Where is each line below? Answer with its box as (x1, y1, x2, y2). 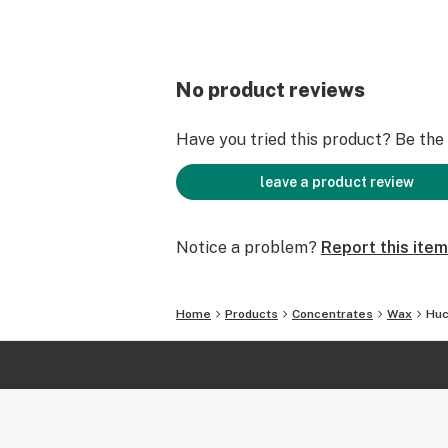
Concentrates (292, 307, 373, 321)
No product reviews (176, 78, 365, 102)
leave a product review (260, 174, 414, 190)
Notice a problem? (176, 238, 317, 257)
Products (225, 307, 278, 321)
